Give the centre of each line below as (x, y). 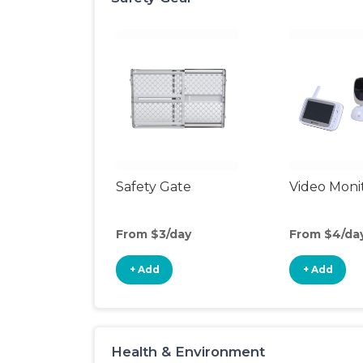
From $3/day (154, 234)
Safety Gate (154, 187)
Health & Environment (188, 352)
